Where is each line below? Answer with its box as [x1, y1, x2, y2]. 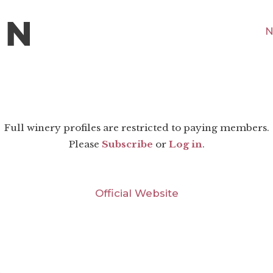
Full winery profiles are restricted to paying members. [4, 122, 269, 134]
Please [68, 138, 102, 151]
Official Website [94, 186, 179, 199]
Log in [168, 138, 202, 151]
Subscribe [101, 138, 153, 151]
